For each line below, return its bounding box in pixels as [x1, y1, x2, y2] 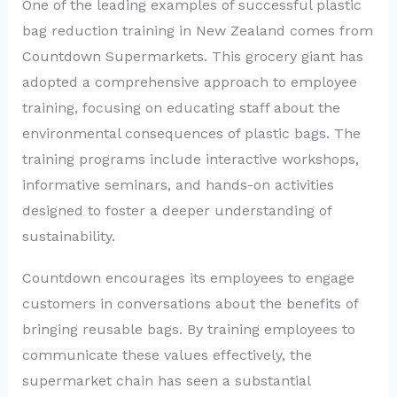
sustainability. [21, 227, 115, 245]
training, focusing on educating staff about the [21, 98, 340, 116]
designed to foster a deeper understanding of [21, 201, 331, 219]
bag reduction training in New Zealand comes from [21, 21, 373, 39]
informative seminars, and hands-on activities [21, 175, 334, 193]
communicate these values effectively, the [21, 346, 312, 363]
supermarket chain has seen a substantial [21, 371, 310, 389]
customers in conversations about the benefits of [21, 294, 358, 312]
